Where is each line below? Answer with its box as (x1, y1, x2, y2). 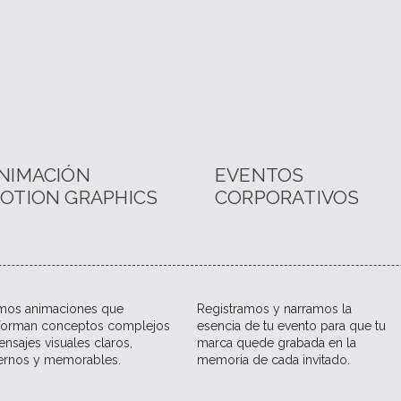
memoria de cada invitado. (197, 353, 350, 367)
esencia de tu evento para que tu (197, 319, 386, 333)
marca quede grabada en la (197, 336, 356, 350)
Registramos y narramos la (197, 302, 352, 316)
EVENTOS (215, 164, 304, 186)
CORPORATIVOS (215, 186, 360, 209)
